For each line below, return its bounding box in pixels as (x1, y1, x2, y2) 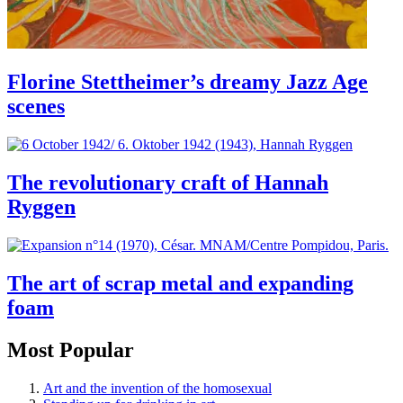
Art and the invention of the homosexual (43, 380, 272, 396)
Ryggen (7, 195, 76, 219)
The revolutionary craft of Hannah (7, 171, 328, 195)
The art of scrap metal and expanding (7, 271, 354, 295)
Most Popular (7, 337, 134, 362)
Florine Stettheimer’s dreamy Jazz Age (7, 70, 368, 94)
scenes (7, 94, 65, 119)
